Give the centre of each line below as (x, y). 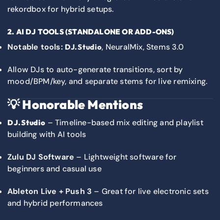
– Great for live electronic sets (150, 191)
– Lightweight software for (125, 157)
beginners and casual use (55, 168)
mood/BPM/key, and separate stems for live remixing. (108, 82)
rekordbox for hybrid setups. (61, 9)
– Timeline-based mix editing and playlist (124, 122)
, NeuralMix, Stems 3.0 (143, 47)
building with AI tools (47, 134)
